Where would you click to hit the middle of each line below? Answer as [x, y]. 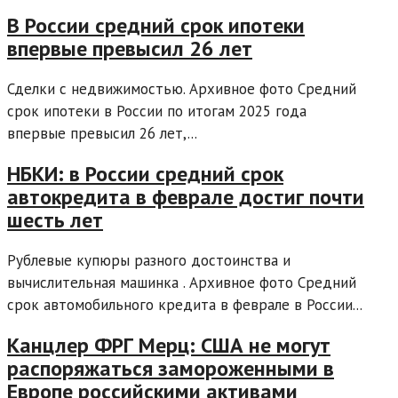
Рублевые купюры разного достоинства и [149, 261]
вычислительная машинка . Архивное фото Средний [182, 283]
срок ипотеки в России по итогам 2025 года [157, 111]
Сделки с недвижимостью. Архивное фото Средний [182, 89]
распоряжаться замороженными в [171, 369]
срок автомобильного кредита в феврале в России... [185, 305]
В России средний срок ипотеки [156, 26]
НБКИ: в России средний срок [145, 174]
